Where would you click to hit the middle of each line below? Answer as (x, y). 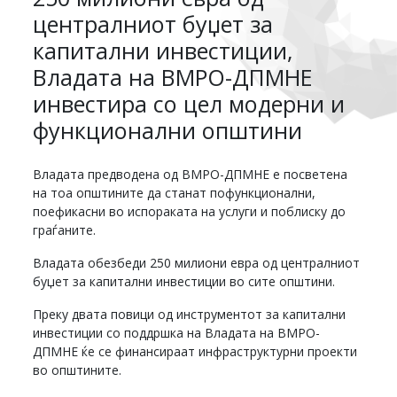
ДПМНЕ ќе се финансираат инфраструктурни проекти (195, 351)
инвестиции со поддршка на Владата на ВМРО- (177, 332)
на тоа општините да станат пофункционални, (175, 192)
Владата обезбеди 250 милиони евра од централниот (197, 262)
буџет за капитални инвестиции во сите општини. (184, 281)
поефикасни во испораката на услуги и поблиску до (190, 211)
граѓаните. (65, 230)
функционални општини (168, 130)
